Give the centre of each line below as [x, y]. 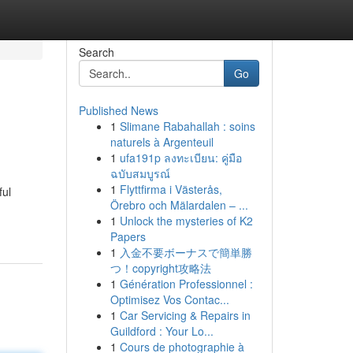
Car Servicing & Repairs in [185, 315]
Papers [128, 236]
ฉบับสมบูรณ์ [140, 173]
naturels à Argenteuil [162, 142]
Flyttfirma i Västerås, [171, 189]
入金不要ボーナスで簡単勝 [186, 252]
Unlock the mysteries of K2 [186, 221]
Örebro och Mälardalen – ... [179, 205]
